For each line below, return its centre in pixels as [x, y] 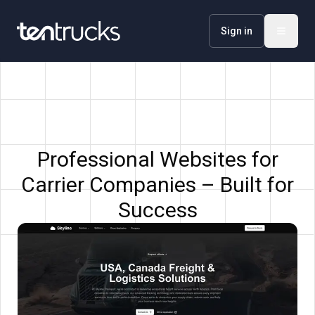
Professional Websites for [157, 159]
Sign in [237, 31]
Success [157, 210]
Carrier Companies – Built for [157, 185]
